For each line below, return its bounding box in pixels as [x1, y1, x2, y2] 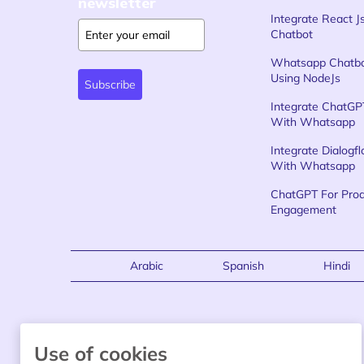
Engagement [271, 202, 337, 217]
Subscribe [84, 77, 136, 92]
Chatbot [271, 27, 314, 41]
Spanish [223, 258, 265, 273]
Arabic [130, 258, 164, 273]
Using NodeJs [271, 71, 341, 85]
